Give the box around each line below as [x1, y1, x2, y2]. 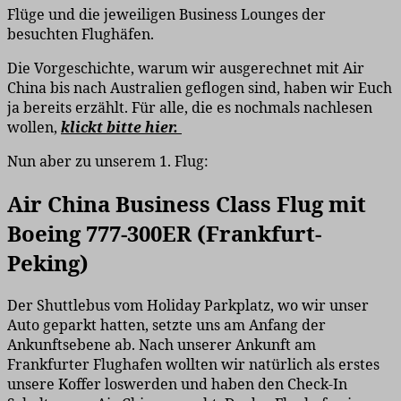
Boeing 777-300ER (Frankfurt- [7, 218, 321, 249]
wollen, [7, 117, 61, 138]
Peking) [7, 248, 89, 278]
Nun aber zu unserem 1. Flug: [7, 151, 212, 172]
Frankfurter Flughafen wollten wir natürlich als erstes [7, 354, 380, 375]
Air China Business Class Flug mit [7, 189, 366, 219]
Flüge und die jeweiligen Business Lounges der [7, 4, 326, 25]
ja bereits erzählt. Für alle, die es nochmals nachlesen [7, 98, 372, 118]
